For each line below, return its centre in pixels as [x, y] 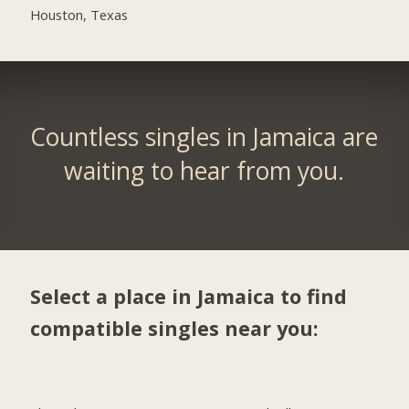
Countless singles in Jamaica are [204, 136]
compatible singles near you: [175, 329]
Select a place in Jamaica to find [189, 297]
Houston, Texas [79, 14]
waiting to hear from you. [204, 170]
